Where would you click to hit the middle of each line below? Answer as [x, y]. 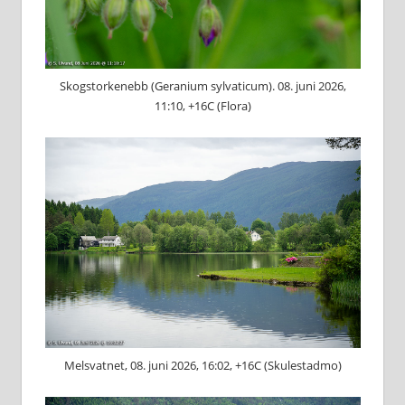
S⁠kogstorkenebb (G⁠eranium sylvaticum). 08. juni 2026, [202, 86]
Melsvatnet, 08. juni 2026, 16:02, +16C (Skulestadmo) [202, 365]
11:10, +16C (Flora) [202, 106]
